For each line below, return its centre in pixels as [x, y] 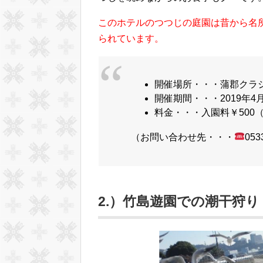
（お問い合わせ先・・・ [183, 137]
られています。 [131, 38]
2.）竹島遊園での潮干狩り [179, 201]
